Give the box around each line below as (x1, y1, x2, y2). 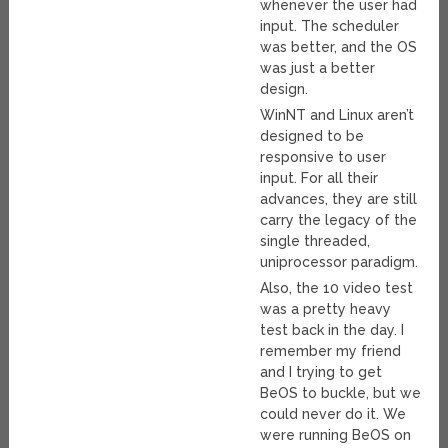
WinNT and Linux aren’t (260, 107, 415, 124)
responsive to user (260, 149, 387, 166)
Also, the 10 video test (260, 280, 414, 297)
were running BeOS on (260, 427, 412, 444)
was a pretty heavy (260, 301, 392, 318)
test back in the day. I (260, 322, 405, 339)
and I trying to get (260, 364, 383, 381)
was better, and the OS (260, 39, 418, 56)
